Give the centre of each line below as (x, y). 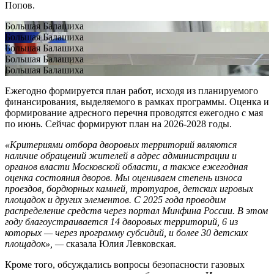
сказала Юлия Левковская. (120, 243)
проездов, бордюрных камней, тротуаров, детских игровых (129, 188)
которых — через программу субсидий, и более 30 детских (126, 232)
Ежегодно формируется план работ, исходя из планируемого (131, 91)
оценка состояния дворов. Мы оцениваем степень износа (124, 177)
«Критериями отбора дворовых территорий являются (121, 144)
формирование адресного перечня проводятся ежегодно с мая (134, 113)
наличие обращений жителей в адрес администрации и (121, 155)
